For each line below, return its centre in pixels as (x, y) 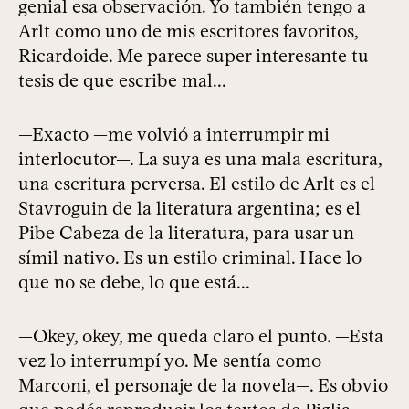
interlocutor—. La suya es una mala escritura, (200, 159)
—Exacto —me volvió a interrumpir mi (174, 135)
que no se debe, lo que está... (134, 283)
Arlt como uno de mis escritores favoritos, (188, 31)
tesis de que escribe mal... (122, 81)
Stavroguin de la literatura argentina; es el (189, 209)
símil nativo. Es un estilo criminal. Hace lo (190, 258)
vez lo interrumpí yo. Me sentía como (170, 361)
